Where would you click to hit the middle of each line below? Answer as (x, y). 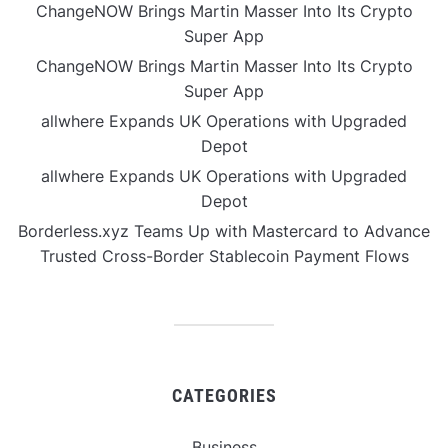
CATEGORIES (224, 395)
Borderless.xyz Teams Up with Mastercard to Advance (224, 230)
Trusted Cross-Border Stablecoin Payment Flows (224, 255)
